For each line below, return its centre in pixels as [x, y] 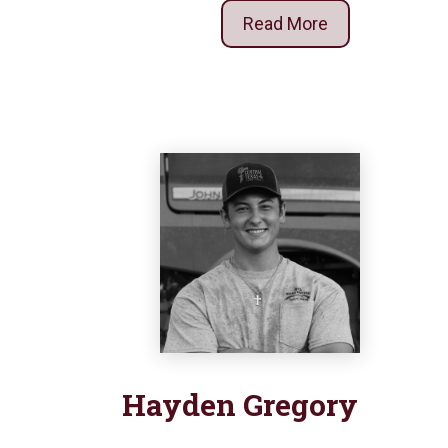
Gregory [300, 405]
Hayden [182, 405]
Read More [285, 24]
